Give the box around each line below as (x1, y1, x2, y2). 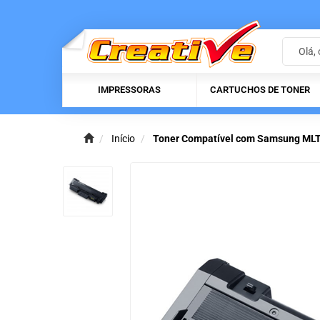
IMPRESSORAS (98, 84, 161, 96)
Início (111, 133, 135, 145)
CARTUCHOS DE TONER (210, 84, 310, 96)
